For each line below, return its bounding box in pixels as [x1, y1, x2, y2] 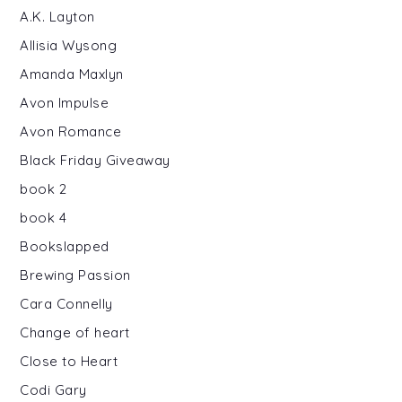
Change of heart [20, 323, 130, 341]
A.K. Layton [20, 7, 95, 25]
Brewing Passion [20, 266, 131, 284]
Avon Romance [20, 122, 122, 140]
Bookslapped [20, 237, 109, 255]
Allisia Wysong [20, 36, 118, 54]
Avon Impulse [20, 93, 109, 111]
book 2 [20, 179, 67, 197]
